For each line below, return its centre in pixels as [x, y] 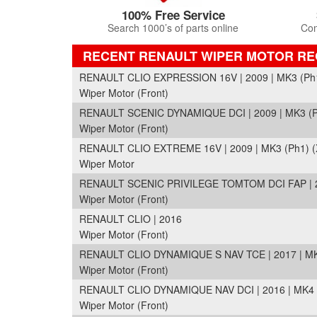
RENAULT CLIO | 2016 [131, 219]
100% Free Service [173, 15]
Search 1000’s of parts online [173, 28]
